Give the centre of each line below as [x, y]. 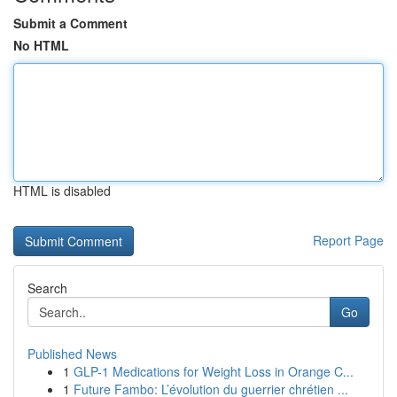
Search [47, 288]
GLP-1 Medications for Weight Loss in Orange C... [214, 371]
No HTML [41, 45]
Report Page [348, 240]
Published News [72, 354]
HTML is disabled [62, 191]
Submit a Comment [70, 23]
